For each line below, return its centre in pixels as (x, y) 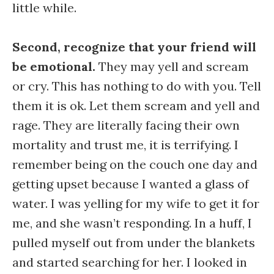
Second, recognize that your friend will (134, 47)
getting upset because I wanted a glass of (131, 184)
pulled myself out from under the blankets (134, 243)
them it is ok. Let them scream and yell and (136, 106)
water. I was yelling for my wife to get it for (136, 203)
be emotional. (54, 66)
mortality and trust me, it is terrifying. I (125, 145)
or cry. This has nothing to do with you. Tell (137, 86)
